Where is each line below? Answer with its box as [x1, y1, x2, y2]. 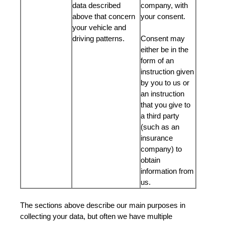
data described [72, 1, 121, 10]
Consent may [141, 34, 185, 43]
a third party [141, 111, 179, 120]
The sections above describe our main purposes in [20, 201, 185, 209]
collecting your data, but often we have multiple [20, 212, 172, 220]
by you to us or [141, 78, 189, 87]
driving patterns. [72, 34, 127, 43]
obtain [141, 156, 160, 164]
